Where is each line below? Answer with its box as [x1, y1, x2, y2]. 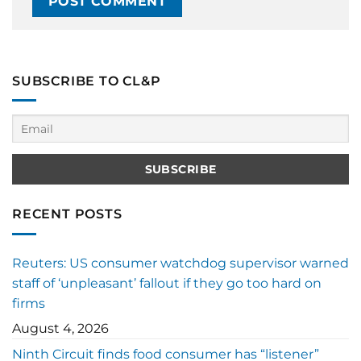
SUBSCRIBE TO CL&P [12, 73, 161, 89]
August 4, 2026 [12, 320, 109, 336]
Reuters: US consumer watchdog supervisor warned [12, 255, 349, 271]
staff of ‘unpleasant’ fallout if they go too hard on [12, 275, 322, 291]
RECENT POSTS [12, 206, 122, 222]
